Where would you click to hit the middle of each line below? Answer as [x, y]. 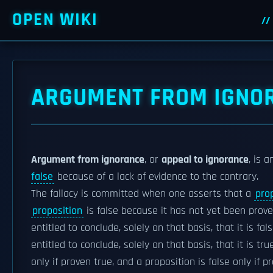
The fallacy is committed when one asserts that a [143, 194]
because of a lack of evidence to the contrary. [156, 177]
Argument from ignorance [88, 160]
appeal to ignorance [205, 160]
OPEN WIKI [55, 20]
